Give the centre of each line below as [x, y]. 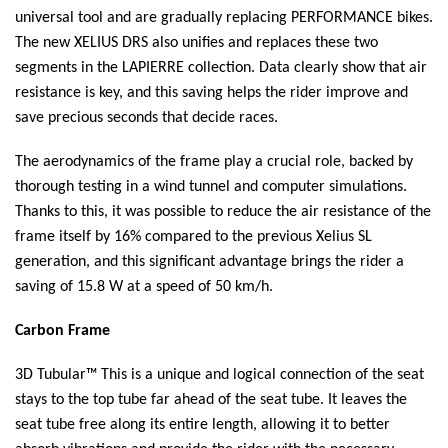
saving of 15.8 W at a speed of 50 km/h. [144, 286]
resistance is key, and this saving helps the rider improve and [211, 92]
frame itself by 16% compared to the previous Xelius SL [193, 236]
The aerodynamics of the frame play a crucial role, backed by [214, 161]
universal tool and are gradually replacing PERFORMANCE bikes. [224, 17]
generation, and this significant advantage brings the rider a [209, 261]
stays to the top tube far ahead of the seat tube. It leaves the [211, 399]
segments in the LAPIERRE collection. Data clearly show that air [221, 67]
